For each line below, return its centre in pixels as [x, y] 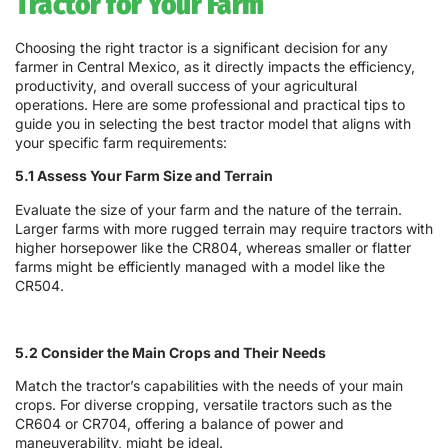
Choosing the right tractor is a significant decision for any [201, 48]
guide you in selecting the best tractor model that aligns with [213, 124]
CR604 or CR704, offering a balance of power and [179, 424]
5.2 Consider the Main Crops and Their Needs [170, 352]
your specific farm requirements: [121, 143]
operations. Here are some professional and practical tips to [210, 105]
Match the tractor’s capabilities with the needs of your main [209, 386]
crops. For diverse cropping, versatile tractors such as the [203, 405]
